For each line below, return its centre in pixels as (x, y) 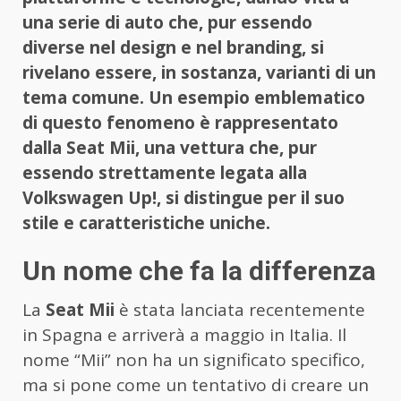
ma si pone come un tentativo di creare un (196, 385)
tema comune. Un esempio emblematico (194, 98)
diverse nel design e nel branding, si (173, 48)
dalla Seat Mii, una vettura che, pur (170, 148)
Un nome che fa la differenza (199, 271)
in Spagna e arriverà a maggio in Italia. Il (184, 335)
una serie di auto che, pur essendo (167, 23)
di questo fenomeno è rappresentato (180, 123)
